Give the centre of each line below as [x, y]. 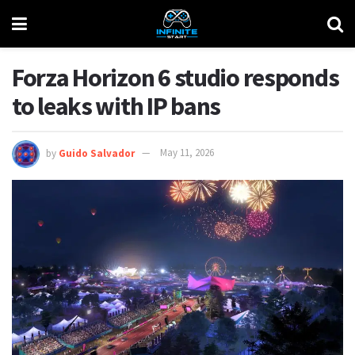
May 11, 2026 [187, 153]
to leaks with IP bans [116, 106]
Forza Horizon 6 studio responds [176, 78]
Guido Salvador [97, 153]
